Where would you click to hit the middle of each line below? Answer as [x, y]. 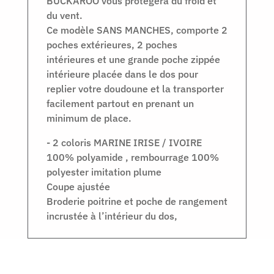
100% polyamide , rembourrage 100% [132, 157]
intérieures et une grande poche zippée [133, 59]
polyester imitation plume [104, 172]
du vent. [64, 15]
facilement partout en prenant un [120, 103]
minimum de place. [89, 118]
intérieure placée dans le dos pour [122, 74]
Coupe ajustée [78, 186]
